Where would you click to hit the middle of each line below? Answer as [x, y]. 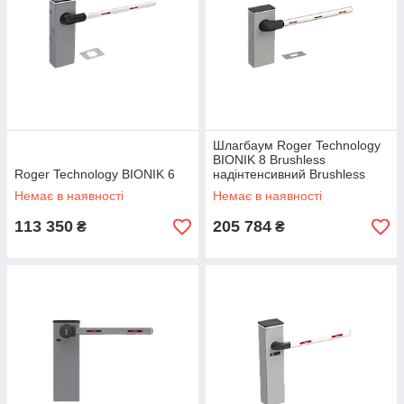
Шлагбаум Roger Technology [297, 145]
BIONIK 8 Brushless [269, 160]
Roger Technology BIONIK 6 [95, 174]
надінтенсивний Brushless [289, 174]
